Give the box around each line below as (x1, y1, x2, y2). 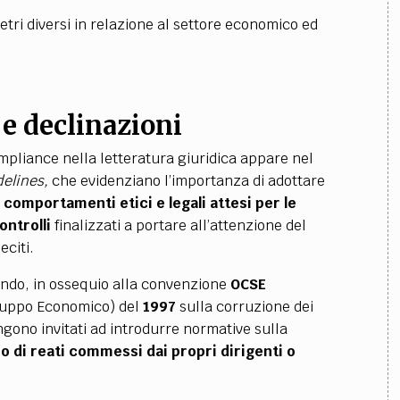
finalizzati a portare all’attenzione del (50, 216, 306, 235)
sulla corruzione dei (175, 297, 313, 316)
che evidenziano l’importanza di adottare (47, 171, 325, 190)
